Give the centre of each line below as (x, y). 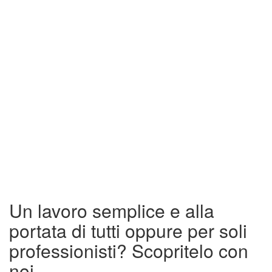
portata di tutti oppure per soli (128, 230)
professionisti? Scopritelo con (129, 250)
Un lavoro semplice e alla (112, 210)
